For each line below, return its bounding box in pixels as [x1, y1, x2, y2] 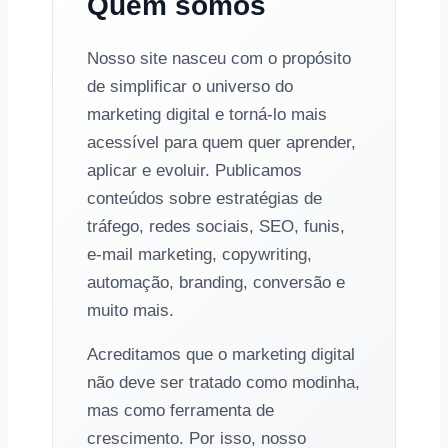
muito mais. [87, 301, 174, 320]
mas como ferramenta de [87, 401, 274, 420]
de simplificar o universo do [87, 77, 293, 96]
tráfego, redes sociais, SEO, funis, [87, 217, 345, 236]
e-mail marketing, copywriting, [87, 245, 312, 264]
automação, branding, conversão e [87, 273, 345, 292]
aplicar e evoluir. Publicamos [87, 161, 302, 180]
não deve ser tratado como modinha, [87, 373, 360, 392]
